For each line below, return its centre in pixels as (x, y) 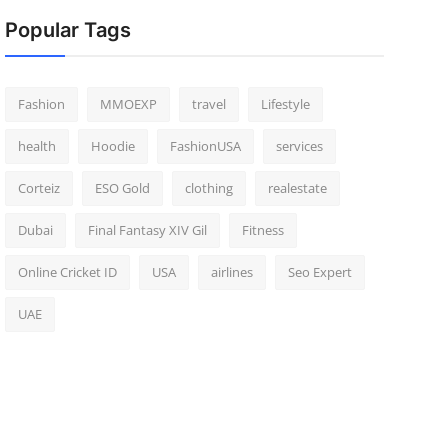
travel (208, 104)
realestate (297, 188)
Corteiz (38, 188)
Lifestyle (285, 104)
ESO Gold (122, 188)
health (36, 146)
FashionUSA (205, 146)
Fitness (262, 230)
